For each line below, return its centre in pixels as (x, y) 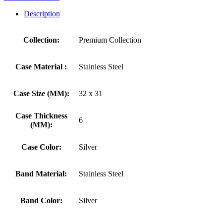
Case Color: (41, 147)
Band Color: (41, 200)
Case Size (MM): (41, 93)
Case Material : (41, 66)
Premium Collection (110, 40)
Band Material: (41, 173)
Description (42, 13)
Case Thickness (41, 115)
